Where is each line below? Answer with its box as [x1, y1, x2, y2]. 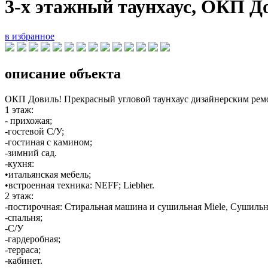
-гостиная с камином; [5, 136, 92, 147]
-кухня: [5, 158, 34, 169]
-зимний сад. [5, 147, 57, 158]
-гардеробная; [5, 233, 60, 244]
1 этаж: [5, 104, 33, 115]
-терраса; [5, 244, 41, 255]
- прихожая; [5, 115, 52, 126]
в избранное [5, 31, 54, 41]
